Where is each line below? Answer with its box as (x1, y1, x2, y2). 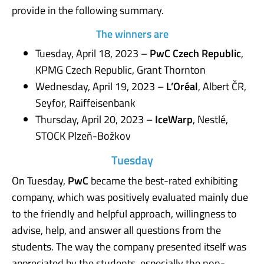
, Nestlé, (193, 111, 228, 127)
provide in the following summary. (12, 2, 164, 18)
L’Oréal (166, 78, 198, 94)
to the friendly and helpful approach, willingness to (12, 205, 237, 222)
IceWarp (155, 111, 193, 127)
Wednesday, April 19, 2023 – (35, 78, 166, 94)
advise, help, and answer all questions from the (12, 222, 221, 238)
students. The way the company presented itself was (12, 238, 246, 255)
